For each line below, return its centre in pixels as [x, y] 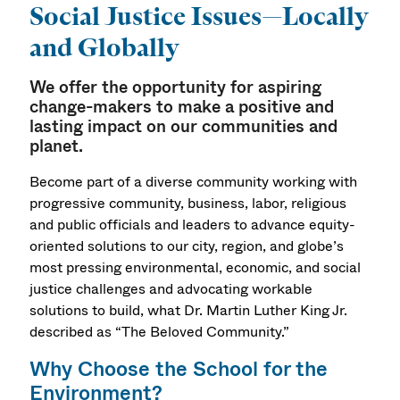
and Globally [105, 47]
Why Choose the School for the [179, 370]
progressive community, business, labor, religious [188, 203]
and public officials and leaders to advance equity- [193, 224]
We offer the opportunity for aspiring [176, 87]
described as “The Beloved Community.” [160, 331]
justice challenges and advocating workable [171, 288]
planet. [57, 146]
